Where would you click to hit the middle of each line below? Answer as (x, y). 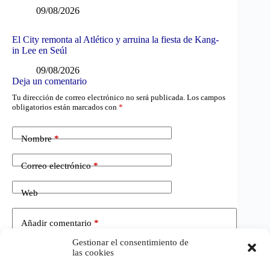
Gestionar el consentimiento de (130, 242)
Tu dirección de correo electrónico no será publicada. (99, 98)
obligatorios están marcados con (65, 107)
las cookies (93, 253)
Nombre (36, 138)
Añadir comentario (56, 223)
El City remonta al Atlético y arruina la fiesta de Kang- (115, 40)
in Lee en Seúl (39, 51)
